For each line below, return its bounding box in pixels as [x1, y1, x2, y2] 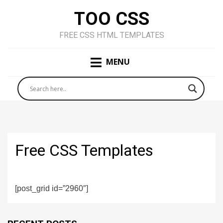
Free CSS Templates [15, 141, 153, 160]
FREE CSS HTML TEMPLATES [59, 30, 164, 40]
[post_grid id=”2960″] [15, 184, 88, 193]
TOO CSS [74, 8, 149, 29]
